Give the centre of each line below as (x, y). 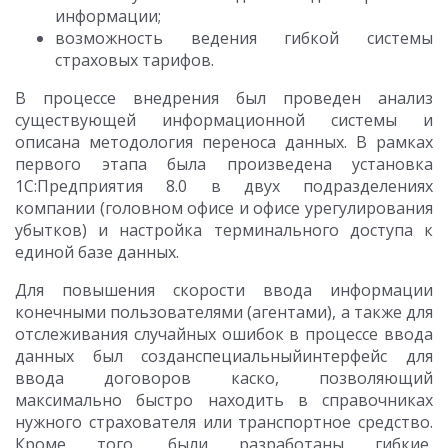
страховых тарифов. (134, 60)
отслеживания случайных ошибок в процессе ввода (224, 334)
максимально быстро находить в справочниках (224, 400)
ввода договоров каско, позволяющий (224, 378)
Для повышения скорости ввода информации (224, 290)
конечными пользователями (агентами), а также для (224, 312)
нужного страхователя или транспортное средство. (224, 422)
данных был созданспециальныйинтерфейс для (224, 356)
